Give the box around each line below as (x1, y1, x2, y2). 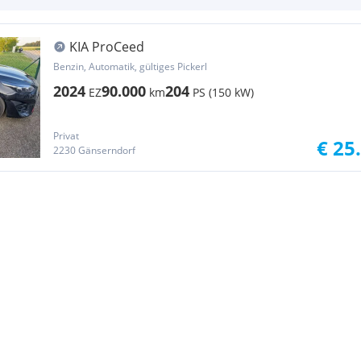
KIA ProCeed (69, 38, 144, 56)
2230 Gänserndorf (53, 143, 135, 157)
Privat (53, 129, 79, 143)
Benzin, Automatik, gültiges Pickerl (53, 60, 207, 73)
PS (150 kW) (193, 85, 254, 100)
